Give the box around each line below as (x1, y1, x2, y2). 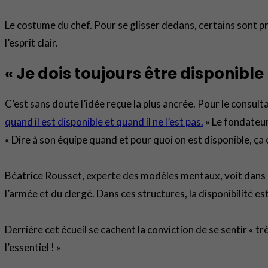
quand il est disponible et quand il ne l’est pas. (5, 115, 203, 129)
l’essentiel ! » (5, 241, 61, 254)
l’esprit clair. (5, 36, 58, 49)
